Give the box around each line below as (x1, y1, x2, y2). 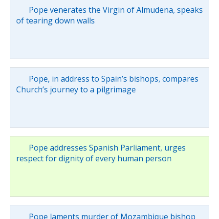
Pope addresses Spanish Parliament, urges (28, 142, 186, 153)
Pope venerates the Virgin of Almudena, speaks (28, 4, 203, 15)
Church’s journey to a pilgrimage (16, 84, 136, 95)
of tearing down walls (16, 15, 95, 26)
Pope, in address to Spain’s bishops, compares (28, 73, 198, 84)
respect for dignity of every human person (16, 153, 172, 164)
